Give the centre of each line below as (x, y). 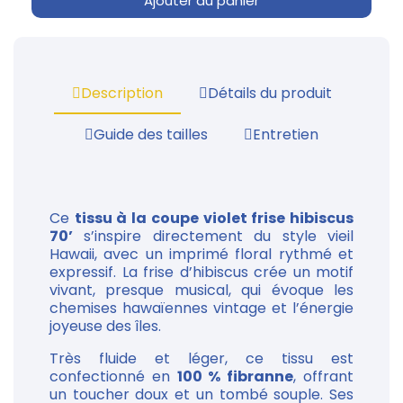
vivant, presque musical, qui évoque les (201, 291)
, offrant (324, 377)
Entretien (286, 135)
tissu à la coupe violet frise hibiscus (214, 219)
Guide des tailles (151, 135)
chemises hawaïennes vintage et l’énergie (201, 309)
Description (121, 94)
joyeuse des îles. (105, 327)
